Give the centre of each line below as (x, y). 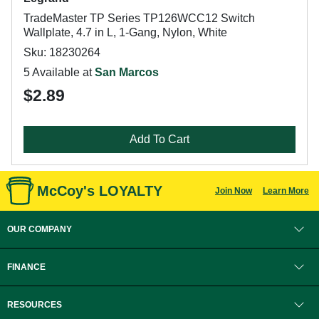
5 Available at (59, 72)
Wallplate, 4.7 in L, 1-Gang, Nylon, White (125, 32)
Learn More (286, 191)
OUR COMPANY (40, 229)
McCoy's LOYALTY (100, 191)
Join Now (233, 191)
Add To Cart (159, 139)
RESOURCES (35, 305)
